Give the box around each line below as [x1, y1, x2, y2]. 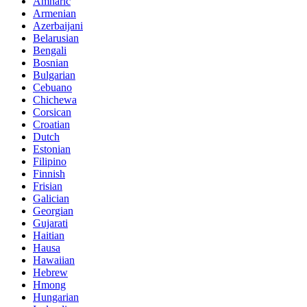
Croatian [33, 119, 70, 131]
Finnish [33, 168, 65, 180]
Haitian [33, 230, 64, 242]
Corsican [33, 106, 71, 119]
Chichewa [33, 94, 77, 106]
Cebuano [33, 82, 72, 94]
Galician [33, 193, 69, 205]
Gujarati [33, 217, 68, 230]
